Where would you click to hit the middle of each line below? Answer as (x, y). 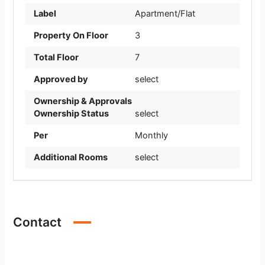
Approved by (61, 80)
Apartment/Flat (165, 14)
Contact (38, 222)
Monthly (151, 136)
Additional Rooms (70, 158)
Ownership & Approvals (83, 101)
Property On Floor (71, 36)
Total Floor (56, 58)
